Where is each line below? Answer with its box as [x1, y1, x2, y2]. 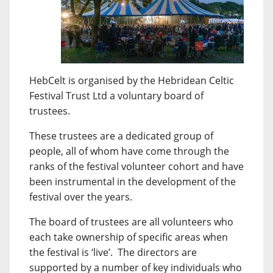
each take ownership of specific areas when [29, 230, 228, 244]
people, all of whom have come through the [29, 144, 229, 158]
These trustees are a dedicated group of [29, 129, 213, 143]
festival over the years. [29, 190, 135, 204]
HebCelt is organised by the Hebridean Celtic [29, 74, 234, 87]
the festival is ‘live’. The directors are [29, 246, 197, 259]
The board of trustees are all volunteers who [29, 215, 233, 229]
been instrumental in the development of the [29, 175, 236, 188]
